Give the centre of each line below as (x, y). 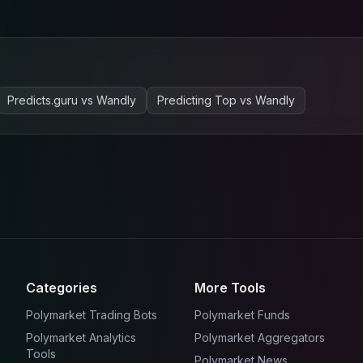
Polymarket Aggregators (260, 338)
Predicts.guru (43, 100)
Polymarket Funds (242, 315)
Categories (62, 288)
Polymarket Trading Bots (92, 315)
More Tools (230, 288)
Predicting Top (197, 100)
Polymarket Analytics (81, 338)
